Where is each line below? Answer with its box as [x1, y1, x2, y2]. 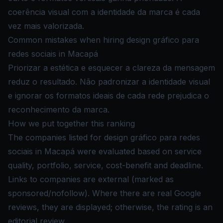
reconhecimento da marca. [8, 105, 110, 114]
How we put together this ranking [8, 118, 135, 128]
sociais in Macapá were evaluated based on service [8, 146, 202, 156]
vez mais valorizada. [8, 21, 84, 31]
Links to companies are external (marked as [8, 174, 174, 184]
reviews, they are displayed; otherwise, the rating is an [8, 202, 213, 212]
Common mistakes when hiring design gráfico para [8, 35, 199, 45]
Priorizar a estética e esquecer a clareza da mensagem [8, 63, 215, 73]
